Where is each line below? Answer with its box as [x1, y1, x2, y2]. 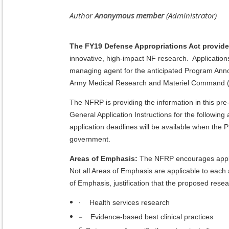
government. [70, 135, 110, 144]
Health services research [89, 198, 170, 207]
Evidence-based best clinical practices [90, 212, 213, 221]
